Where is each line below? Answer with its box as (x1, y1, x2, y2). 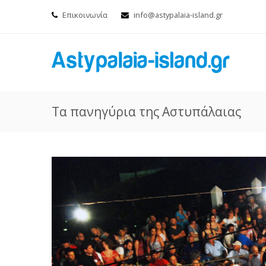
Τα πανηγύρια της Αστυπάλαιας (52, 103, 241, 120)
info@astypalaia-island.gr (134, 9, 223, 20)
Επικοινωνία (62, 9, 107, 20)
